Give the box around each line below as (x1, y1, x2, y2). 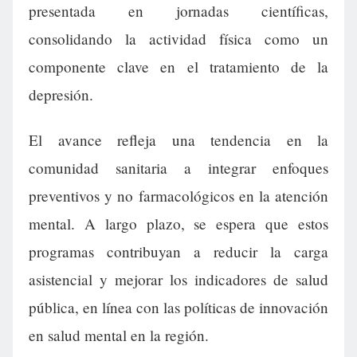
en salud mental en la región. (29, 325, 209, 346)
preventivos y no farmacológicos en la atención (29, 186, 328, 206)
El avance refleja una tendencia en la (29, 130, 328, 151)
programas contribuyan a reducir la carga (29, 241, 328, 262)
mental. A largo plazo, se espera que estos (29, 214, 328, 234)
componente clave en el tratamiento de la (29, 57, 328, 77)
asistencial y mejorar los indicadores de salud (29, 269, 328, 290)
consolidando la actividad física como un (29, 29, 328, 49)
